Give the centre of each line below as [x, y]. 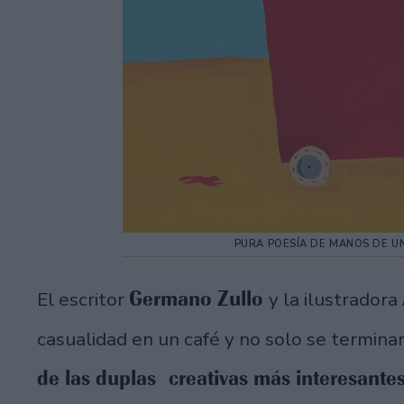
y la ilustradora [335, 300]
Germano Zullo [199, 299]
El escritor [83, 300]
